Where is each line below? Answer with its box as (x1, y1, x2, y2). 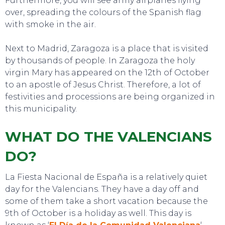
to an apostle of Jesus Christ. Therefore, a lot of (5, 80, 201, 89)
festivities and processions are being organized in (5, 92, 215, 101)
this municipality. (5, 104, 77, 114)
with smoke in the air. (5, 20, 96, 29)
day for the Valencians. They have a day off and (5, 184, 199, 194)
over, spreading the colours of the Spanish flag (5, 8, 201, 17)
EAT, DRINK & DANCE (72, 39, 153, 48)
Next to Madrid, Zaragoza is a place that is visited (5, 44, 208, 53)
